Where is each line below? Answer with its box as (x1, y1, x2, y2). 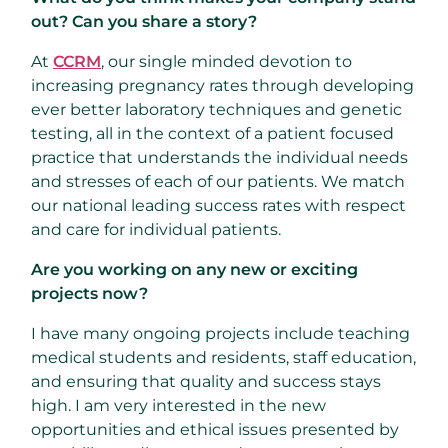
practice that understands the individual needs (31, 147, 408, 167)
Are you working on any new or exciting (31, 259, 358, 279)
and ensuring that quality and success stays (31, 371, 381, 391)
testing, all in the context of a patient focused (31, 123, 394, 143)
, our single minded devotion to (101, 51, 352, 71)
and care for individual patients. (31, 219, 281, 239)
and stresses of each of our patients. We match (31, 171, 405, 191)
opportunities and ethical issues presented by (31, 419, 399, 439)
